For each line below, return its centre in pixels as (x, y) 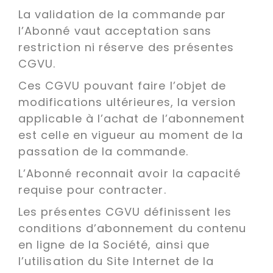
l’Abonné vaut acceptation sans (115, 31)
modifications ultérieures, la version (127, 102)
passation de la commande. (105, 151)
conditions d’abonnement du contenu (133, 228)
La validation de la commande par (122, 14)
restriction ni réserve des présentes (126, 47)
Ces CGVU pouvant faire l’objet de (122, 86)
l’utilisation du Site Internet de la (116, 261)
